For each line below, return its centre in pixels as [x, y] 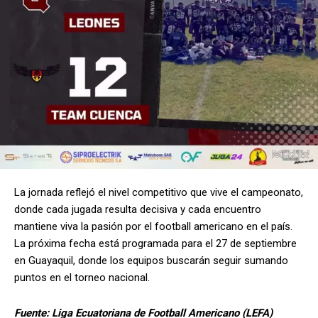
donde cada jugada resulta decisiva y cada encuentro [138, 210]
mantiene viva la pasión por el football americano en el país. [153, 227]
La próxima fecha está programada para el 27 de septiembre [155, 244]
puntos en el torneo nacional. [82, 278]
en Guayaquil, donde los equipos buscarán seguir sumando [151, 261]
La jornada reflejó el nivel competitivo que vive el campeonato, [159, 193]
